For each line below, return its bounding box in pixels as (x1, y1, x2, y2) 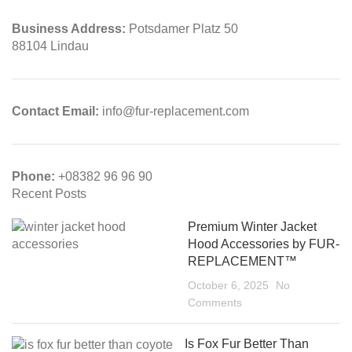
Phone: (12, 170, 58, 184)
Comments (188, 296, 242, 310)
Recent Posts (12, 187, 86, 201)
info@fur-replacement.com (99, 104, 249, 119)
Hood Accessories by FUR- (188, 237, 339, 251)
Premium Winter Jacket (188, 220, 317, 234)
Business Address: (12, 22, 129, 36)
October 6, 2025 (188, 279, 269, 292)
